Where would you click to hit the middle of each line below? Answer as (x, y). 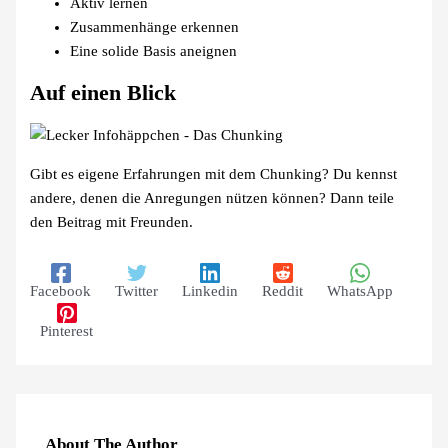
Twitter (137, 291)
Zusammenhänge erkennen (155, 27)
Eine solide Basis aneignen (154, 51)
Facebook (61, 291)
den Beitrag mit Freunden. (112, 221)
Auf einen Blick (103, 93)
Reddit (283, 291)
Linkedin (210, 291)
